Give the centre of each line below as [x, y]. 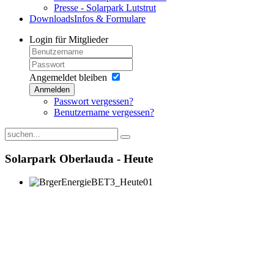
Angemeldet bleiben [68, 77]
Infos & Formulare [110, 19]
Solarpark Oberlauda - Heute [79, 158]
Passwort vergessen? [94, 101]
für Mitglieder [82, 39]
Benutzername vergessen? [104, 112]
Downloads [52, 19]
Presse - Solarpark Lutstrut [105, 8]
